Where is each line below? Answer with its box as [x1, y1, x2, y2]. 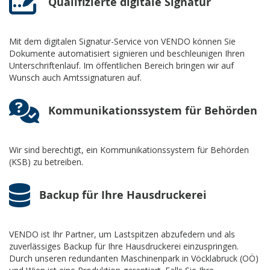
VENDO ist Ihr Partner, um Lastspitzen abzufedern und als [9, 228, 235, 240]
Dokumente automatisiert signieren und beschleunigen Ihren [9, 47, 245, 59]
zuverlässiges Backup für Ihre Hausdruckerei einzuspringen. [9, 240, 239, 252]
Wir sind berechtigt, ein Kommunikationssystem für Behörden [9, 143, 249, 155]
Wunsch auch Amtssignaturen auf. [9, 71, 142, 83]
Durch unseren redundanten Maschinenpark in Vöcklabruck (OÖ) [9, 252, 259, 264]
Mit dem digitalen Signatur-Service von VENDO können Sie [9, 35, 236, 47]
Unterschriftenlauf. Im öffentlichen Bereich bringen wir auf [9, 59, 234, 71]
